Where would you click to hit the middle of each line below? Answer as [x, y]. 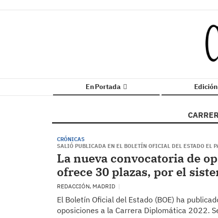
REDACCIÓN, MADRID [87, 186]
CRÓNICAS [71, 139]
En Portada [104, 87]
